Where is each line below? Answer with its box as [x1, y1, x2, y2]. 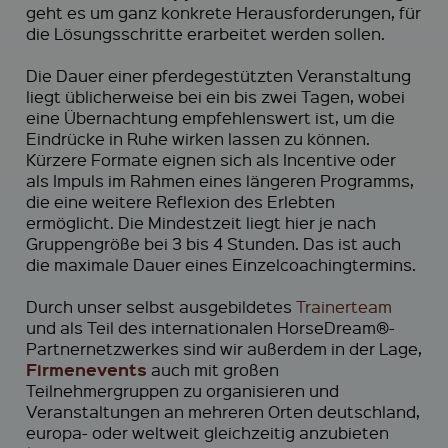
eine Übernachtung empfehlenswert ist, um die [26, 106, 395, 128]
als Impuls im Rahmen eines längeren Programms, [26, 169, 414, 191]
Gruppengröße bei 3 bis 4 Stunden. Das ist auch [26, 232, 401, 254]
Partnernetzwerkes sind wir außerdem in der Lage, [26, 337, 422, 359]
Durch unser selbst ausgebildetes [26, 295, 296, 317]
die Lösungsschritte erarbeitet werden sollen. [26, 22, 385, 44]
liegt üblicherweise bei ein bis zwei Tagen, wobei [26, 85, 405, 107]
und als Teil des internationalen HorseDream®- [26, 316, 395, 338]
